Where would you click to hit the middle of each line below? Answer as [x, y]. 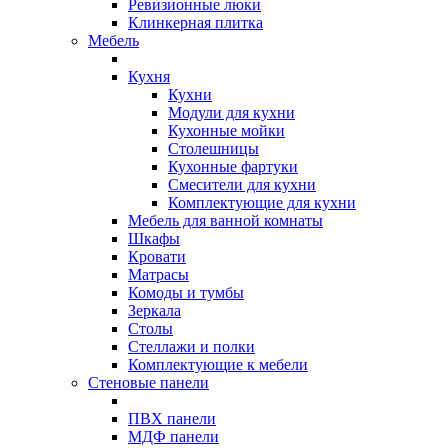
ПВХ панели [172, 418]
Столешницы [213, 148]
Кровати [157, 256]
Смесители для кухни [242, 184]
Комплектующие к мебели [218, 364]
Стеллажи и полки [191, 346]
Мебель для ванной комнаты [225, 220]
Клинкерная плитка [195, 22]
